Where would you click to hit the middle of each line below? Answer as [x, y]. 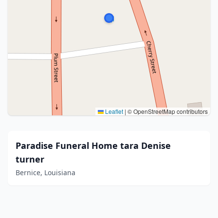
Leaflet [113, 111]
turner [30, 159]
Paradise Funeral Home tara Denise [93, 145]
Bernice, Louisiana [45, 173]
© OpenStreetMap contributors [167, 111]
